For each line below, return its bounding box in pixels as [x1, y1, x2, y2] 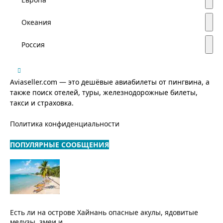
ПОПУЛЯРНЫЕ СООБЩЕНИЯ [10, 140, 109, 150]
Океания [21, 17, 51, 27]
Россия [21, 40, 45, 50]
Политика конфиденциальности [10, 119, 119, 129]
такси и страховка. [10, 98, 74, 108]
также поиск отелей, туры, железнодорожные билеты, [10, 88, 198, 98]
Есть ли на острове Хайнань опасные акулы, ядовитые [10, 207, 198, 217]
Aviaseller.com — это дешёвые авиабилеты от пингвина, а [10, 77, 210, 87]
